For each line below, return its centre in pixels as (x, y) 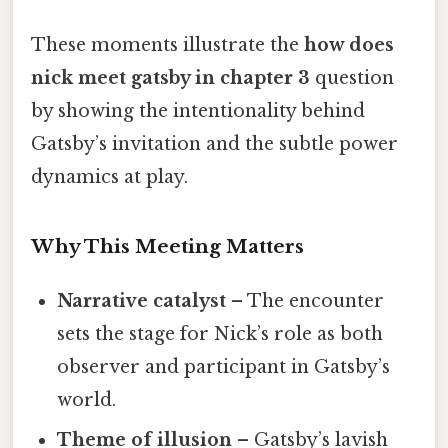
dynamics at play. (109, 176)
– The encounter (305, 301)
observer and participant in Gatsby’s (224, 367)
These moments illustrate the (167, 44)
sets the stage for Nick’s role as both (220, 334)
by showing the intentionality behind (198, 110)
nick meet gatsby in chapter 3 (170, 77)
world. (87, 400)
